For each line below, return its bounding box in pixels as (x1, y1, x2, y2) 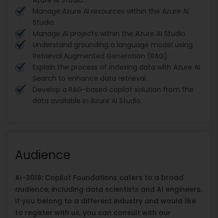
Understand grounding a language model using (33, 39, 193, 50)
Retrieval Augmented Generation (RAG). (33, 51, 171, 61)
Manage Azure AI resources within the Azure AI (33, 6, 189, 16)
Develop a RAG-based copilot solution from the (33, 84, 194, 94)
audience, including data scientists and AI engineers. (15, 184, 202, 194)
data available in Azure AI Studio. (33, 95, 142, 106)
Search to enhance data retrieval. (33, 73, 149, 83)
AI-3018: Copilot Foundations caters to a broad (15, 172, 183, 182)
